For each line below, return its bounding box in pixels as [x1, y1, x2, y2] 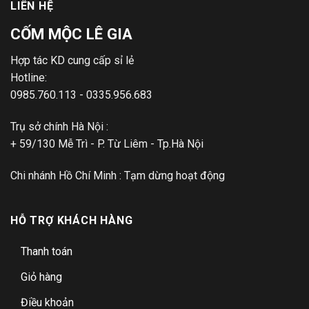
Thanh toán [21, 244, 72, 258]
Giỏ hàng [21, 270, 62, 283]
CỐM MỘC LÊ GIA [10, 25, 132, 43]
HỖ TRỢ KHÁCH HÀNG [10, 213, 133, 227]
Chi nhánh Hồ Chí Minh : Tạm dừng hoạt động [10, 168, 225, 182]
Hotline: [10, 71, 47, 85]
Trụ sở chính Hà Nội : [10, 120, 108, 134]
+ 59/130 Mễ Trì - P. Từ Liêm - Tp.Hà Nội [10, 137, 203, 151]
